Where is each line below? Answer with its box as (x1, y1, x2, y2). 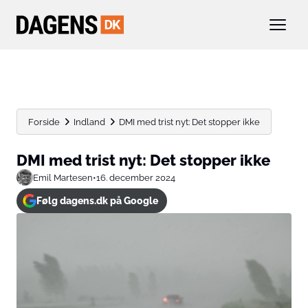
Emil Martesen (33, 172, 93, 183)
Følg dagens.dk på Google (36, 195, 158, 206)
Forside (28, 116, 60, 127)
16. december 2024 (96, 172, 175, 183)
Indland (74, 116, 105, 127)
